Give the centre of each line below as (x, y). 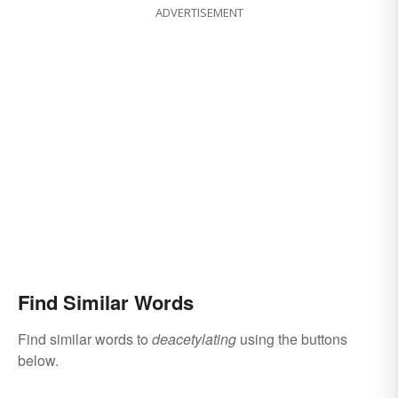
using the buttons (292, 339)
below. (38, 361)
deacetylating (194, 339)
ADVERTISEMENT (199, 13)
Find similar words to (85, 339)
